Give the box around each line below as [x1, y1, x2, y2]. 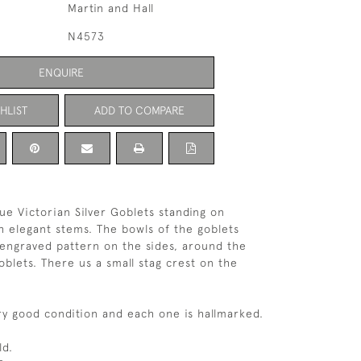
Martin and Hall [67, 2, 154, 15]
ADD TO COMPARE [93, 103, 185, 117]
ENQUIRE [39, 65, 84, 79]
